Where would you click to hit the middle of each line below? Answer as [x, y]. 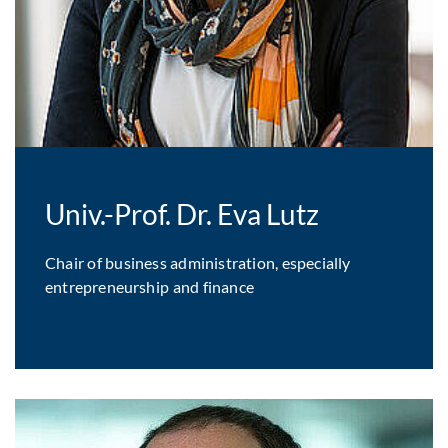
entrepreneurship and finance [149, 286]
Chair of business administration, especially [198, 262]
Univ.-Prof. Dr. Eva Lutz [182, 214]
